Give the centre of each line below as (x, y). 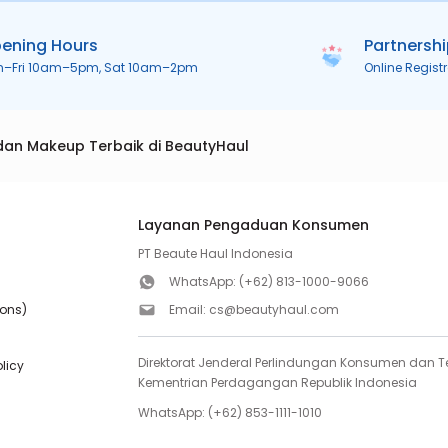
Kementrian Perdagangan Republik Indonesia (278, 382)
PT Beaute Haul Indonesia (216, 253)
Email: (189, 309)
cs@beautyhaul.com (274, 309)
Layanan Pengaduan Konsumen (254, 225)
